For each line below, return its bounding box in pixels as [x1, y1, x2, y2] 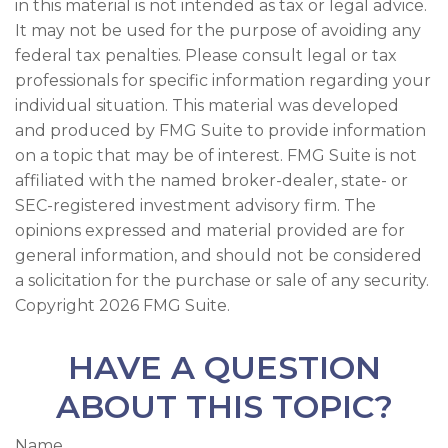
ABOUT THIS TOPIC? [55, 387, 393, 427]
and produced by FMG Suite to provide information [15, 121, 426, 141]
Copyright [15, 296, 99, 316]
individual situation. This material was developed [15, 96, 399, 116]
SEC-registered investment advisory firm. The [15, 196, 376, 216]
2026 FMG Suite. [99, 296, 230, 316]
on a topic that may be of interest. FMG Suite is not [15, 146, 417, 166]
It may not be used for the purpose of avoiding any [15, 21, 421, 41]
